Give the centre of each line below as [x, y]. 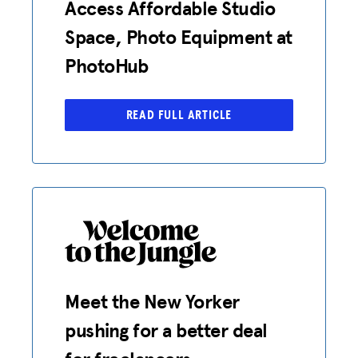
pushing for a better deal [167, 330]
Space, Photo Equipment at [179, 37]
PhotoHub [107, 66]
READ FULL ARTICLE [179, 115]
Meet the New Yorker [152, 301]
